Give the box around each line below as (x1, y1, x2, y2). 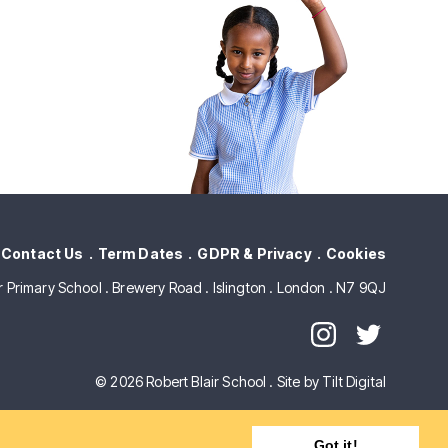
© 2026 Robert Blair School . (95, 373, 277, 390)
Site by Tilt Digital (276, 373, 386, 390)
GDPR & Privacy (197, 245, 312, 262)
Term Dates (97, 245, 184, 262)
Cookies (325, 245, 386, 262)
